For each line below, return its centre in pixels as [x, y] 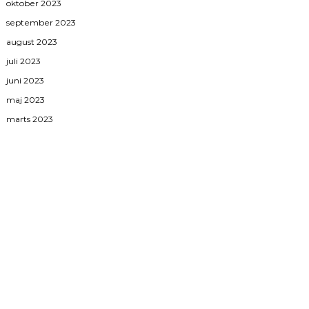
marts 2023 [30, 119]
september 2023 [41, 23]
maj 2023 [26, 100]
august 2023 [32, 42]
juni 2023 [26, 81]
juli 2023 [24, 61]
